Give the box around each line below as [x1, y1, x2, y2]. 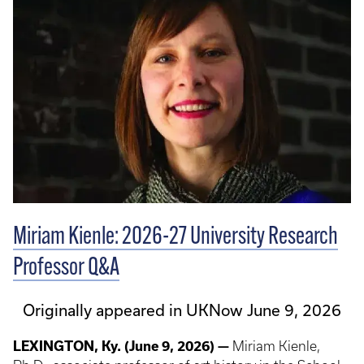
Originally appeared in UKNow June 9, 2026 [23, 300, 341, 319]
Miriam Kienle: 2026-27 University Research [13, 224, 338, 250]
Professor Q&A [13, 255, 119, 281]
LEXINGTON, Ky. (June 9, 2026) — [13, 338, 232, 353]
